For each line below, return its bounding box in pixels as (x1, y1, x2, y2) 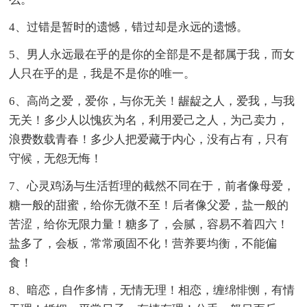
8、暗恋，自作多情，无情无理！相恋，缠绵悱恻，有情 (9, 283, 295, 297)
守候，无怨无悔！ (9, 151, 103, 165)
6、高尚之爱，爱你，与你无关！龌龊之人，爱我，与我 (9, 94, 295, 108)
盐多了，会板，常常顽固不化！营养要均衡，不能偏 (9, 236, 278, 250)
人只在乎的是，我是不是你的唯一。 (9, 66, 196, 80)
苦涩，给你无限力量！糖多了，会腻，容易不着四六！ (9, 217, 289, 231)
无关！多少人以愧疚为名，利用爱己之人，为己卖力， (9, 113, 289, 127)
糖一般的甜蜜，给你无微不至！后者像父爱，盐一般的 (9, 198, 289, 212)
